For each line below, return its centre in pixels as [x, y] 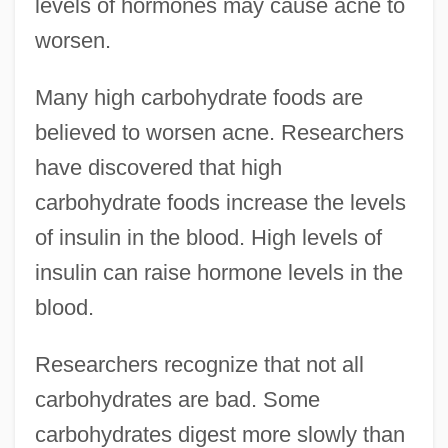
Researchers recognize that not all [199, 364]
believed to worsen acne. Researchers [219, 132]
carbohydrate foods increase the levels [220, 202]
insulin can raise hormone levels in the [218, 272]
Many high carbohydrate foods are [198, 97]
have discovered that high [158, 167]
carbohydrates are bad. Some [177, 399]
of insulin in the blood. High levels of [208, 237]
